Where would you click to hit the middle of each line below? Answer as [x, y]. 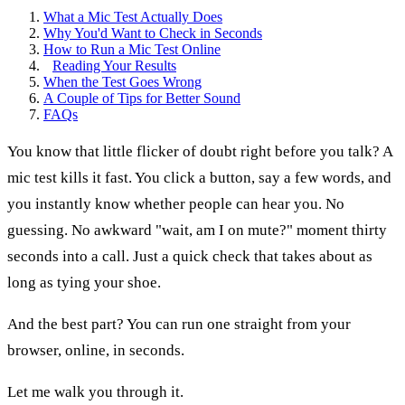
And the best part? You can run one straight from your [179, 324]
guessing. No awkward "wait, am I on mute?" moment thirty [197, 230]
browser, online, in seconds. [96, 350]
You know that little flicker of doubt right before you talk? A [200, 151]
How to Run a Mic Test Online [132, 49]
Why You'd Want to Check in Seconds [153, 33]
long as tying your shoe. [84, 282]
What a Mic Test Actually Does [133, 16]
